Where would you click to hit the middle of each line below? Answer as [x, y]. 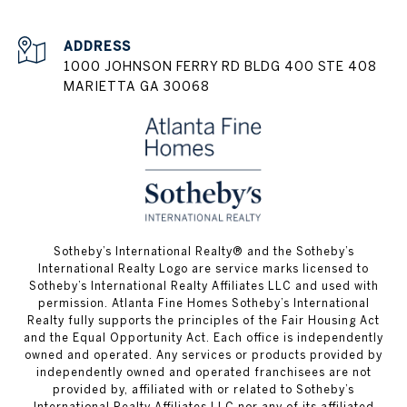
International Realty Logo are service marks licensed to [203, 269]
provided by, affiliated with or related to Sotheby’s [203, 390]
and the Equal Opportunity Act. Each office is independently [203, 338]
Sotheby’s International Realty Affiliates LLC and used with [203, 286]
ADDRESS [97, 47]
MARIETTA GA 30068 [137, 87]
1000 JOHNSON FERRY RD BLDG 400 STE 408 [220, 67]
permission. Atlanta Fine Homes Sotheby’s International [203, 303]
